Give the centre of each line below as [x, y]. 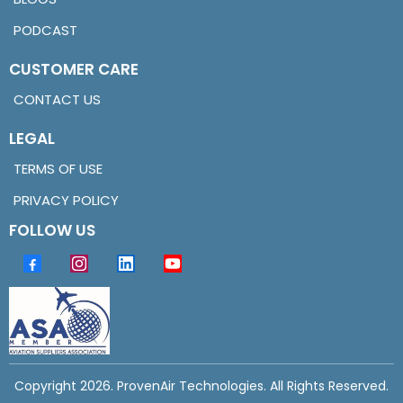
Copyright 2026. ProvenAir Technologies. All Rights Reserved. [201, 386]
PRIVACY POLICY [66, 201]
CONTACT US [57, 100]
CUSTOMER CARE [74, 70]
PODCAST [45, 31]
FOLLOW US [52, 231]
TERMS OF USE [58, 169]
